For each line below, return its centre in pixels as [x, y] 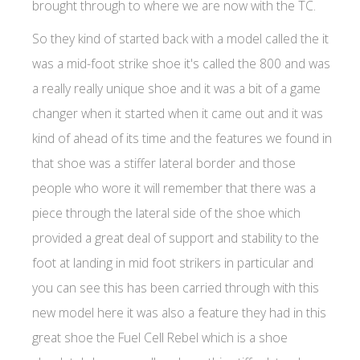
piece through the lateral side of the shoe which [166, 213]
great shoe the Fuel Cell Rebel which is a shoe [160, 337]
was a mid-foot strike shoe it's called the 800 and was [181, 63]
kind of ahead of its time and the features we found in [182, 138]
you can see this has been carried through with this [176, 287]
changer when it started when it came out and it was [178, 113]
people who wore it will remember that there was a [174, 188]
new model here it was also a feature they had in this [179, 312]
